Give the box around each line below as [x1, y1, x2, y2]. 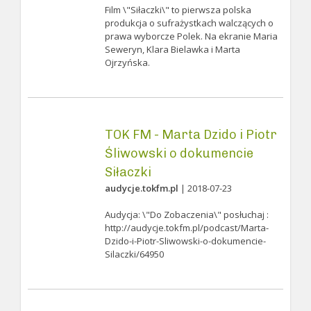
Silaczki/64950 [104, 248, 164, 260]
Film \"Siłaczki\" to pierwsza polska [104, 3, 251, 16]
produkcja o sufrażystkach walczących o [104, 17, 274, 29]
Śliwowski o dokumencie [104, 146, 253, 161]
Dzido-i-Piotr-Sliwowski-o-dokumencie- [104, 235, 266, 247]
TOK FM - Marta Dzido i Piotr [104, 127, 277, 142]
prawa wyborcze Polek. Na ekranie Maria [104, 30, 278, 42]
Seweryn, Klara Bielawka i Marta [104, 43, 240, 56]
